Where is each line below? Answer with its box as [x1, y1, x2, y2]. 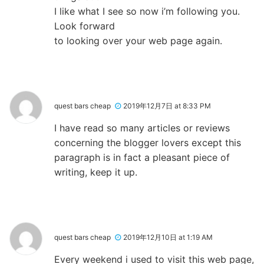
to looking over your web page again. [54, 34, 222, 47]
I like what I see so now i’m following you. [54, 5, 240, 17]
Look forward [54, 19, 115, 32]
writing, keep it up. [54, 166, 137, 178]
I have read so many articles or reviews [54, 121, 230, 134]
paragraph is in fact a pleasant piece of [54, 151, 230, 163]
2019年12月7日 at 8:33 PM [123, 101, 211, 110]
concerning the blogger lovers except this [54, 136, 241, 148]
